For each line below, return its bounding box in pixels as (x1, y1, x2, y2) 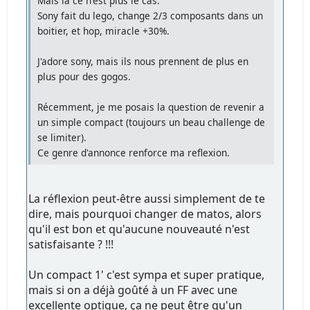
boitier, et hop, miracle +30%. (37, 24, 170, 38)
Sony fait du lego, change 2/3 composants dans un (37, 9, 264, 23)
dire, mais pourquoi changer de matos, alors (28, 206, 262, 222)
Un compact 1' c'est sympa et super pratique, (28, 267, 265, 283)
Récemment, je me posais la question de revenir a (37, 100, 265, 114)
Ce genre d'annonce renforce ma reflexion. (37, 146, 230, 160)
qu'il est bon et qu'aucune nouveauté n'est (28, 221, 250, 237)
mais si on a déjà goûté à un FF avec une (28, 282, 238, 298)
